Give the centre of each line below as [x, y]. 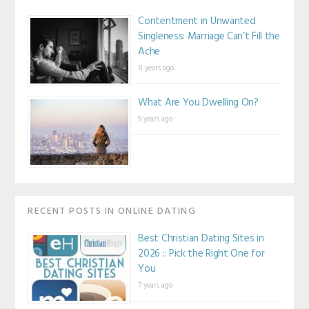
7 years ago [156, 286]
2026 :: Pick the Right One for [201, 254]
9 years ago [156, 120]
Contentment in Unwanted [197, 22]
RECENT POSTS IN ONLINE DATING [112, 211]
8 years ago [156, 69]
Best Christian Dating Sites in [201, 239]
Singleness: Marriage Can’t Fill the [209, 37]
